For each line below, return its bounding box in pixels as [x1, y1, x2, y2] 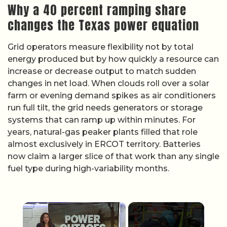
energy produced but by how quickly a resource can [8, 54, 219, 64]
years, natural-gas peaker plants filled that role [8, 127, 198, 137]
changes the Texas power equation [8, 16, 199, 34]
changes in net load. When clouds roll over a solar [8, 79, 209, 88]
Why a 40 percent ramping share [8, 1, 186, 19]
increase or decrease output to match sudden [8, 66, 196, 76]
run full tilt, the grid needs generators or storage [8, 103, 203, 112]
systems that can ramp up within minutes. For [8, 115, 196, 125]
